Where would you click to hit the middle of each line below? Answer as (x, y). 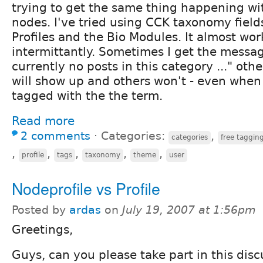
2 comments (55, 136)
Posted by (41, 210)
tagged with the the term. (87, 95)
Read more (43, 121)
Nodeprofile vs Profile (86, 188)
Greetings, (42, 229)
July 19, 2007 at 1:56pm (189, 210)
